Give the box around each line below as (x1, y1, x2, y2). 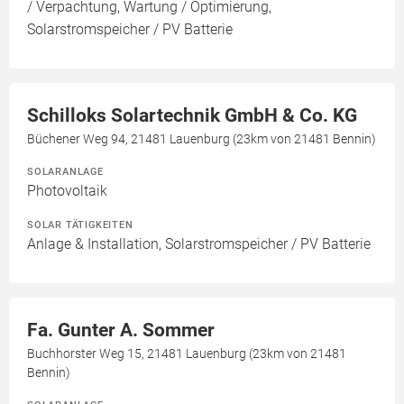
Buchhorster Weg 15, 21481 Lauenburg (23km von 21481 (27, 346, 346, 361)
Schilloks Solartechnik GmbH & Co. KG (27, 105, 357, 126)
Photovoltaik (27, 182, 107, 199)
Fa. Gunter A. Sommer (27, 319, 215, 341)
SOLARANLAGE (27, 165, 104, 178)
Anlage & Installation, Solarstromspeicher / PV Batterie (27, 235, 371, 252)
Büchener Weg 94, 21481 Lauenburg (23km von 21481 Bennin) (27, 132, 376, 146)
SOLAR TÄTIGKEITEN (27, 218, 133, 231)
